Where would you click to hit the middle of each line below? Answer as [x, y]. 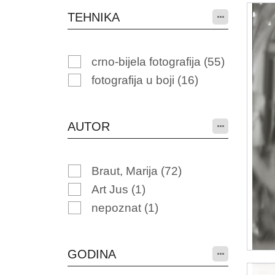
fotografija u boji [134, 80]
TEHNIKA [93, 17]
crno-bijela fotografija [147, 62]
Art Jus [111, 189]
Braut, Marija [126, 171]
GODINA [91, 254]
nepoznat [118, 208]
